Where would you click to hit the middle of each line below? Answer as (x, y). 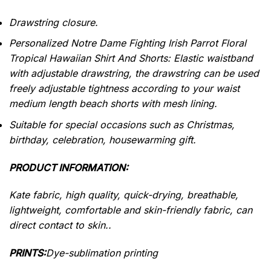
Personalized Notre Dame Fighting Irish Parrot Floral (128, 43)
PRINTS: (28, 253)
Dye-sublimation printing (102, 253)
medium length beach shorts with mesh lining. (113, 104)
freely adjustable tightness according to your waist (124, 89)
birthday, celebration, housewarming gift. (104, 139)
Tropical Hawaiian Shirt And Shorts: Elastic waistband (131, 58)
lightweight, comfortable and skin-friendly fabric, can (131, 210)
